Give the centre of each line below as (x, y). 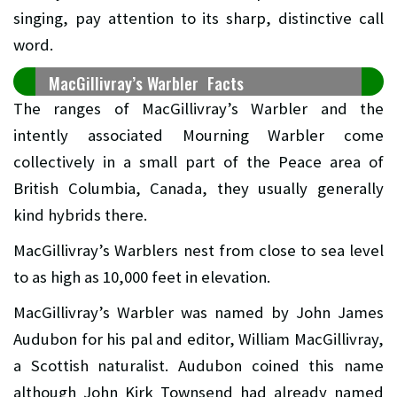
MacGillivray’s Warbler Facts (146, 82)
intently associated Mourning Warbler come (198, 135)
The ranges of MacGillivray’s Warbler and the (198, 108)
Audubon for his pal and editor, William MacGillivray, (198, 339)
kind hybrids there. (80, 214)
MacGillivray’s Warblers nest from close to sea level (198, 250)
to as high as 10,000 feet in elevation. (142, 276)
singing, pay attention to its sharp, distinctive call (198, 18)
